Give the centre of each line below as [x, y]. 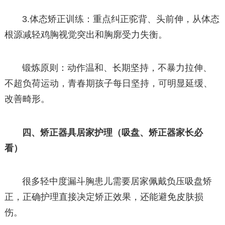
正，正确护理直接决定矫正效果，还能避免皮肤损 [104, 197]
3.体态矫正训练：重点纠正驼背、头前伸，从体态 [121, 19]
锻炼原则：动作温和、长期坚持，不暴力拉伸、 [117, 68]
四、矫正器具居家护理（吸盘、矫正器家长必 [113, 132]
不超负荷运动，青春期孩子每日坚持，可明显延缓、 [108, 84]
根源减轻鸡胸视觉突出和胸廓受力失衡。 [86, 35]
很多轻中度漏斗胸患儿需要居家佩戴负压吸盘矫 [117, 181]
